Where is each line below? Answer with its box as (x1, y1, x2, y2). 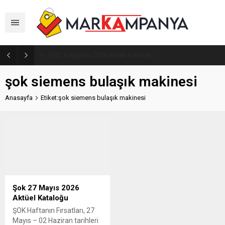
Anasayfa (5, 94, 33, 101)
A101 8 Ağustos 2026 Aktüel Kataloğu (48, 51, 153, 59)
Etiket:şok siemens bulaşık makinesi (41, 94, 146, 101)
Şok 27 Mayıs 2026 (13, 183, 79, 192)
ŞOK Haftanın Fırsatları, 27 (13, 206, 94, 214)
